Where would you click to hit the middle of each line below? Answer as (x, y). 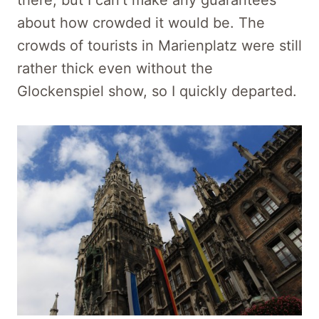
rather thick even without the (115, 69)
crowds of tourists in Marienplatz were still (159, 46)
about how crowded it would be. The (141, 23)
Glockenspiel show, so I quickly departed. (157, 91)
